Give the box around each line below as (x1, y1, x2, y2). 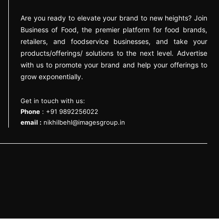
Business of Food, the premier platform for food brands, (20, 25, 207, 34)
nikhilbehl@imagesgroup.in (43, 118, 125, 126)
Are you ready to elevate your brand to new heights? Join (20, 14, 207, 22)
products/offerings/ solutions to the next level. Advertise (20, 49, 207, 57)
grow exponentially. (20, 72, 83, 81)
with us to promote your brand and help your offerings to (20, 61, 207, 69)
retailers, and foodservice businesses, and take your (20, 37, 207, 45)
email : (20, 118, 42, 126)
